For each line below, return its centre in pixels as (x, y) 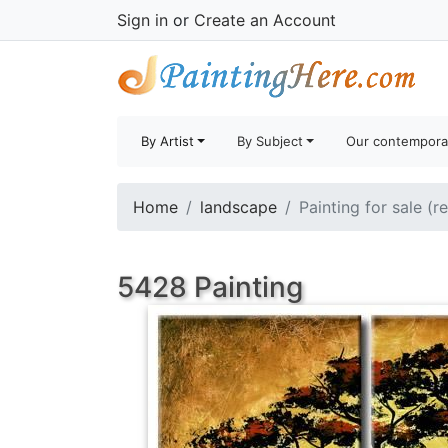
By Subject (270, 141)
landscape (238, 207)
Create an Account (265, 20)
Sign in (142, 20)
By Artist (167, 141)
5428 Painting (210, 287)
